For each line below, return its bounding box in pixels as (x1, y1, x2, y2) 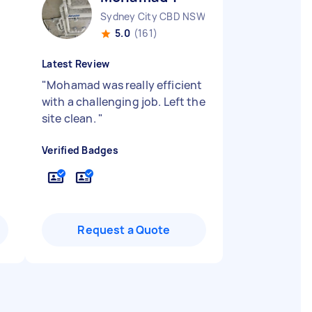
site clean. (42, 111, 98, 126)
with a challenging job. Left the (42, 94, 205, 109)
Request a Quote (77, 222, 171, 237)
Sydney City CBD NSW (100, 10, 205, 23)
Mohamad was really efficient (47, 77, 203, 93)
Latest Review (42, 57, 110, 70)
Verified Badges (42, 143, 118, 157)
